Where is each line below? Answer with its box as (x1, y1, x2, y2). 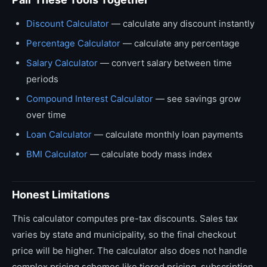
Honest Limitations (12, 188, 110, 201)
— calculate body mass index (88, 148, 212, 160)
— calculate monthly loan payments (92, 129, 243, 140)
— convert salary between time (98, 57, 232, 69)
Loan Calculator (26, 129, 92, 140)
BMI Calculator (26, 148, 88, 160)
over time (26, 109, 66, 120)
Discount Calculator (26, 18, 109, 29)
